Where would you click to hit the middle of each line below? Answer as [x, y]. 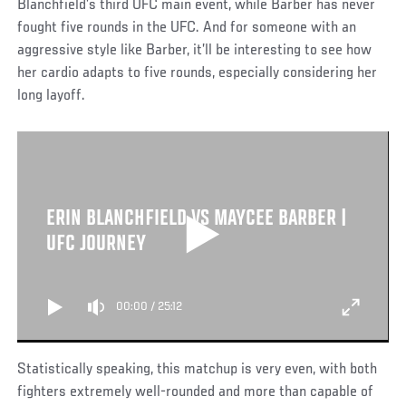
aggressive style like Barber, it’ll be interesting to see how [195, 50]
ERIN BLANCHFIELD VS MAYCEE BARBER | [196, 219]
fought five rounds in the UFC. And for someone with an [187, 28]
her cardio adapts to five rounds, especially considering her [198, 73]
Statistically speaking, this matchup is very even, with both [198, 369]
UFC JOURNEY [96, 245]
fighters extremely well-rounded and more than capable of [196, 392]
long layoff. [52, 96]
